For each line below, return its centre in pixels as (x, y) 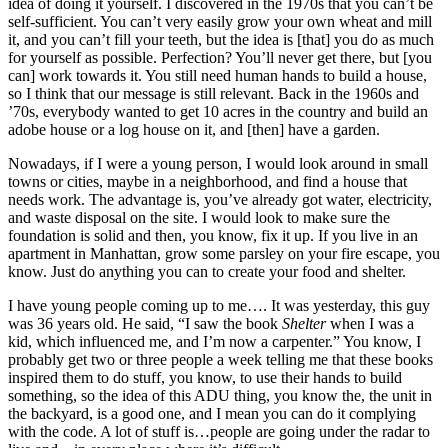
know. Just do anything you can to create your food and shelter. (207, 272)
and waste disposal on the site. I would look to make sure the (199, 218)
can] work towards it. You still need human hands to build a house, (217, 76)
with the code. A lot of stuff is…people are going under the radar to (219, 432)
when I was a (370, 324)
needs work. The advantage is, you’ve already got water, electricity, (220, 200)
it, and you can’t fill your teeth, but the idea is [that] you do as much (221, 40)
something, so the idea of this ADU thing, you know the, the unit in (220, 396)
